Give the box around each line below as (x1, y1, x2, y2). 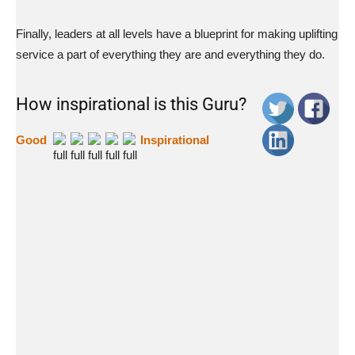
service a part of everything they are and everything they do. (16, 48, 325, 61)
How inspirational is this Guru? (16, 94, 246, 114)
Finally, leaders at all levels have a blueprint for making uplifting (16, 27, 338, 40)
